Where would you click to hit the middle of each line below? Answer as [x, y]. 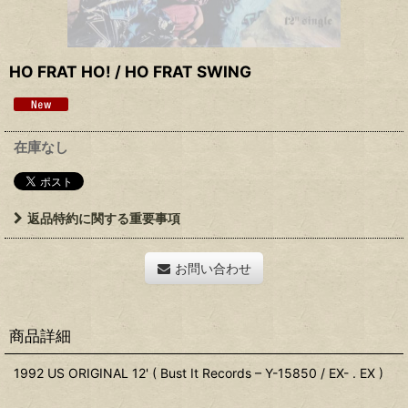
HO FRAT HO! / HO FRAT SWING [130, 71]
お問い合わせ [213, 268]
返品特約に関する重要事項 [104, 218]
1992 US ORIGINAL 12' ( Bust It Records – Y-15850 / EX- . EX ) [199, 373]
